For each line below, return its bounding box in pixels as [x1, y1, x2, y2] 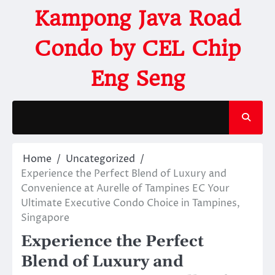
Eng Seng [90, 66, 185, 91]
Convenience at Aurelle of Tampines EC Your [21, 181, 230, 195]
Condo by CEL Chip [34, 36, 241, 61]
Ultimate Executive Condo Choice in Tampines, [21, 196, 240, 210]
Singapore [21, 211, 69, 225]
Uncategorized [66, 152, 135, 166]
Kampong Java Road [34, 6, 241, 31]
